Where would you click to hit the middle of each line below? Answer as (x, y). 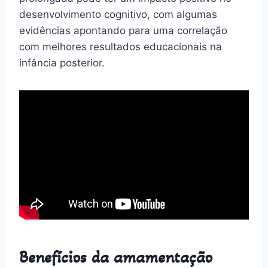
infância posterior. (62, 63)
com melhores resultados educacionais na (121, 46)
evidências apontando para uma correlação (123, 30)
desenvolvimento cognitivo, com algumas (118, 14)
